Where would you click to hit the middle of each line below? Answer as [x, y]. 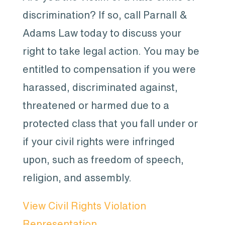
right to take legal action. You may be [111, 51]
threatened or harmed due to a [96, 105]
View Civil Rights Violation [84, 206]
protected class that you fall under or [110, 123]
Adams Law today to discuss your [102, 33]
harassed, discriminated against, [100, 87]
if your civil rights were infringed [98, 141]
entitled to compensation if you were [109, 69]
